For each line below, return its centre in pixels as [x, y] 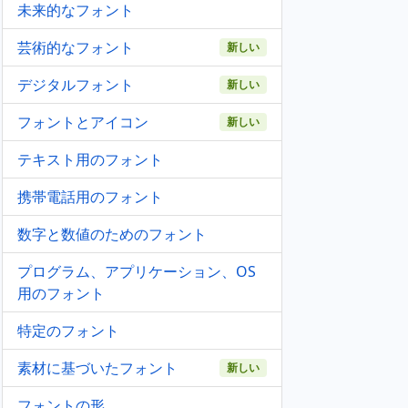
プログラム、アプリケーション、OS [137, 271]
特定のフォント [68, 331]
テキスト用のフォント [90, 159]
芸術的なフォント [76, 47]
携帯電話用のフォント [90, 197]
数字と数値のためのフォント [112, 234]
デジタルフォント [76, 85]
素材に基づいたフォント [97, 368]
